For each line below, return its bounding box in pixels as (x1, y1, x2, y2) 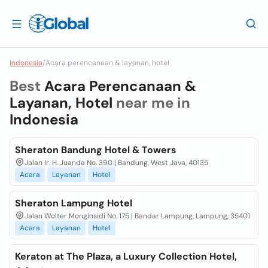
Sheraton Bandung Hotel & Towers (15, 144, 176, 156)
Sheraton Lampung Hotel (15, 197, 132, 209)
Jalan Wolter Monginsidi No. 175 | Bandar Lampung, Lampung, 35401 (25, 211, 250, 221)
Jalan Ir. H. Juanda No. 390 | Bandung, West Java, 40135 (25, 158, 208, 167)
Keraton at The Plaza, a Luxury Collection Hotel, (15, 250, 237, 263)
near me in (112, 93, 190, 112)
